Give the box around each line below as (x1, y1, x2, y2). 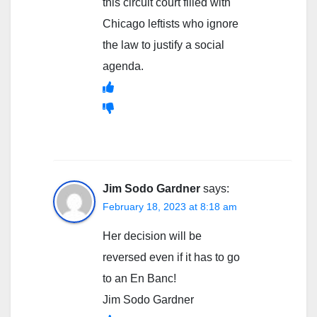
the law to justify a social (103, 38, 224, 51)
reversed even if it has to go (103, 250, 240, 263)
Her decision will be (103, 229, 202, 242)
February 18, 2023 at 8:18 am (103, 200, 237, 212)
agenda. (103, 59, 144, 72)
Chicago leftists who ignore (103, 17, 238, 30)
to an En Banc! (103, 272, 176, 284)
